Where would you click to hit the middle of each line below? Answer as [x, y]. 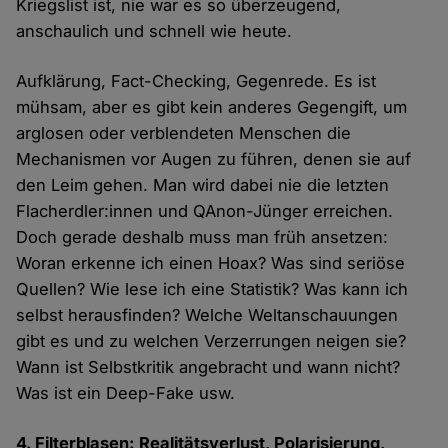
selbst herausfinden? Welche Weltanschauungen [207, 314]
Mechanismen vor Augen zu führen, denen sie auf [214, 158]
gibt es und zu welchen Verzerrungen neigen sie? [211, 340]
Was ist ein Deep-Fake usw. [126, 392]
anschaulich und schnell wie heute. [154, 30]
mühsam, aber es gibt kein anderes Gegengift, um [212, 106]
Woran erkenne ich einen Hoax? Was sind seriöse [211, 262]
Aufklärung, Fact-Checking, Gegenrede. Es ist [196, 80]
